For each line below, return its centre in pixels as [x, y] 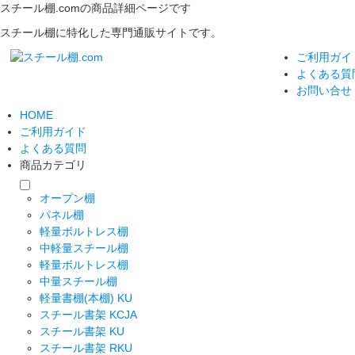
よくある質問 [53, 148]
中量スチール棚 [78, 281]
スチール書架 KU [82, 331]
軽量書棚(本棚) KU [86, 298]
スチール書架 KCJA [88, 315]
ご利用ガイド [53, 132]
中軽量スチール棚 [84, 248]
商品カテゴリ [53, 165]
